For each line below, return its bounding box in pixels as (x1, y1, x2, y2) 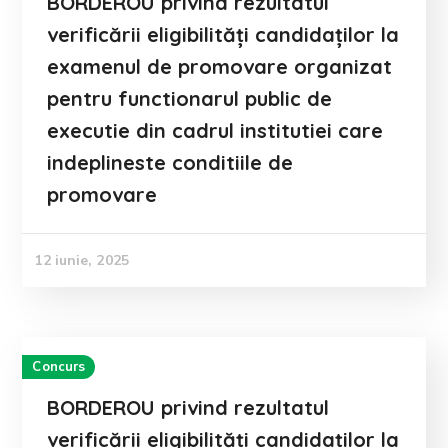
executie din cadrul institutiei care (47, 118, 384, 143)
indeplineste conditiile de (47, 150, 294, 175)
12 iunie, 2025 (34, 251, 129, 270)
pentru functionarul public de (47, 86, 333, 111)
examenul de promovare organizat (47, 54, 393, 79)
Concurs (32, 358, 86, 376)
